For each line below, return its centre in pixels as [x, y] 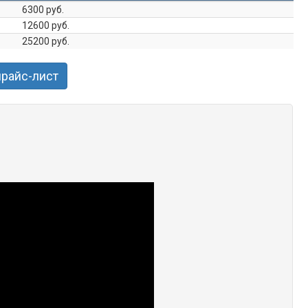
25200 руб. [46, 42]
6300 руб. [43, 10]
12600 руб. [46, 26]
